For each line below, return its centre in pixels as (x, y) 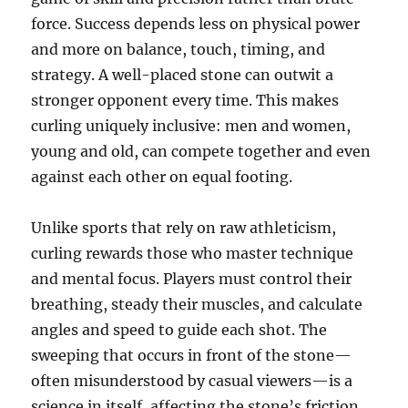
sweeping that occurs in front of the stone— (192, 356)
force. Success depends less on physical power (196, 24)
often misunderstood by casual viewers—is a (192, 381)
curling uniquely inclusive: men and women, (191, 126)
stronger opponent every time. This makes (185, 101)
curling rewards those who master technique (193, 254)
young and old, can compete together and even (201, 152)
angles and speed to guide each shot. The (179, 330)
